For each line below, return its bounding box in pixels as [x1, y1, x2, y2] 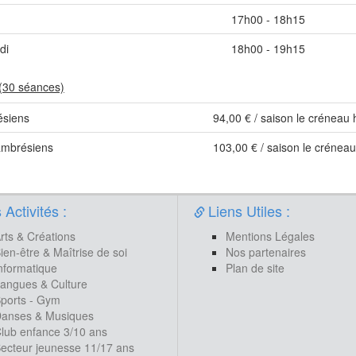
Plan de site [226, 259, 284, 276]
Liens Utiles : [208, 199, 290, 221]
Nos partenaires [226, 243, 306, 260]
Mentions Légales [226, 227, 315, 244]
